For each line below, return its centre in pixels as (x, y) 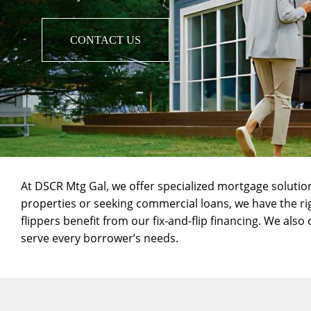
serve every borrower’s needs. (100, 238)
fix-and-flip (180, 221)
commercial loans (183, 203)
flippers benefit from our (87, 221)
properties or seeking (78, 203)
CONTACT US (106, 40)
